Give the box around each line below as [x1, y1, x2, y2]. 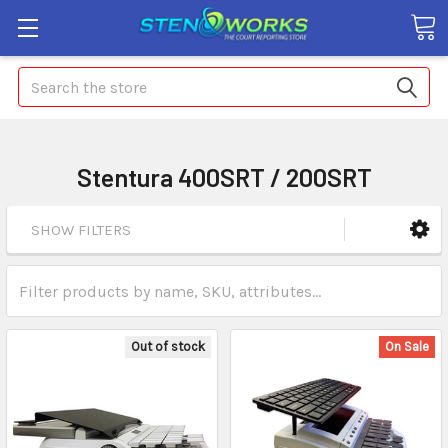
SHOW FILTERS [31, 221, 131, 240]
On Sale [385, 339, 429, 355]
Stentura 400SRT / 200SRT [76, 162, 372, 192]
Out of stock [131, 339, 205, 355]
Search [18, 69, 66, 88]
